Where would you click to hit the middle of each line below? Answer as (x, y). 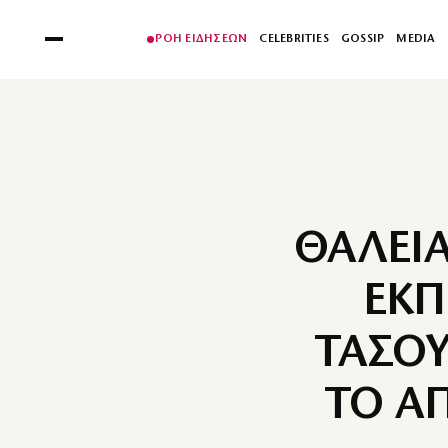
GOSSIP (362, 39)
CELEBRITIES (294, 39)
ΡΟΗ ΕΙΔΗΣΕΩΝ (201, 39)
